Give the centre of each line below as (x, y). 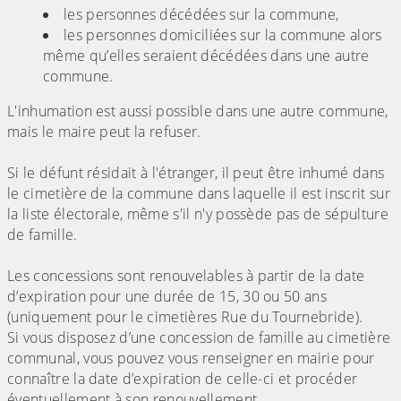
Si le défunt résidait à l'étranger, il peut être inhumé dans (196, 173)
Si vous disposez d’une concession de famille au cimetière (199, 338)
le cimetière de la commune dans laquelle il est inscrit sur (199, 194)
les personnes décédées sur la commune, (201, 15)
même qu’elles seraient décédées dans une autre (206, 56)
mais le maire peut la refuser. (104, 132)
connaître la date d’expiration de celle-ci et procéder (183, 379)
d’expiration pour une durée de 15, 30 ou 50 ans (167, 297)
